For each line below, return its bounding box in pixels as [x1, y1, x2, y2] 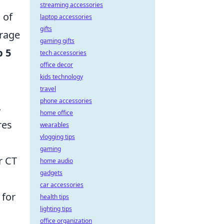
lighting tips [40, 204, 72, 213]
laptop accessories [40, 12, 92, 21]
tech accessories [40, 48, 86, 57]
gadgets [40, 168, 62, 177]
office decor [40, 60, 73, 69]
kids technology [40, 72, 83, 81]
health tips [40, 192, 69, 201]
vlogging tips [40, 132, 75, 141]
